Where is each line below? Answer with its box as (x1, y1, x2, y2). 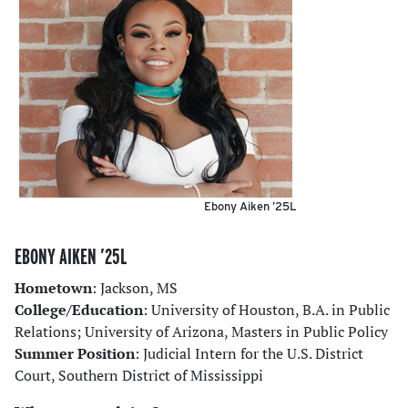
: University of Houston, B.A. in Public (143, 300, 390, 321)
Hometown (15, 278, 92, 299)
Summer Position (15, 343, 135, 364)
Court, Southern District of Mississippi (15, 365, 263, 386)
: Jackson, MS (92, 278, 178, 299)
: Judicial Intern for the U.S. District (135, 343, 363, 364)
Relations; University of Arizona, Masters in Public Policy (15, 321, 388, 342)
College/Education (15, 300, 143, 321)
